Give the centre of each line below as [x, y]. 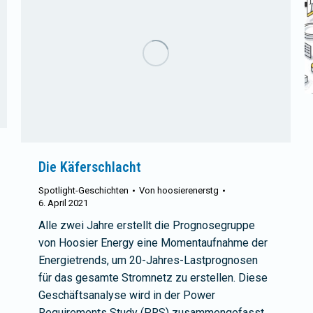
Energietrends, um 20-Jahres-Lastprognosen [148, 260]
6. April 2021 [63, 203]
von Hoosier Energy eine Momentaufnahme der [153, 242]
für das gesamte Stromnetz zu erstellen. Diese [153, 277]
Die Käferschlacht [90, 167]
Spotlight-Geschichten [83, 190]
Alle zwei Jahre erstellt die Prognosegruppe [147, 225]
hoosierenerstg [188, 190]
